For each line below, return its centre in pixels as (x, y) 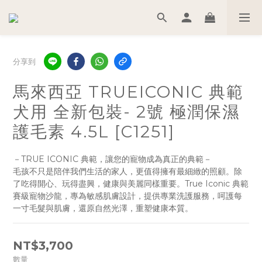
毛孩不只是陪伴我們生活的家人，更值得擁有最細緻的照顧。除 (127, 171)
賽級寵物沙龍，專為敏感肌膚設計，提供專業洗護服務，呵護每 (127, 196)
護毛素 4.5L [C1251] (94, 132)
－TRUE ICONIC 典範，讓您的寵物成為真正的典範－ (112, 159)
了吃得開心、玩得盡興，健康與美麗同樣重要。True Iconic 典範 (131, 184)
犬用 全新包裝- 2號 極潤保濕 (126, 112)
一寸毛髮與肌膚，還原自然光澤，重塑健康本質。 (103, 208)
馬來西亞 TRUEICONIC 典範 (128, 92)
